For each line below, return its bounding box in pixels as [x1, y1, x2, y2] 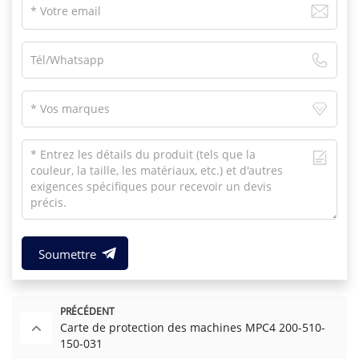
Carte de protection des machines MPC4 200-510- [60, 320, 325, 336]
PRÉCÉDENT [60, 305, 115, 319]
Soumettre [38, 246, 96, 263]
